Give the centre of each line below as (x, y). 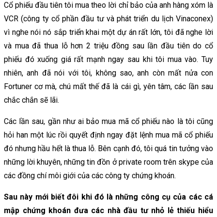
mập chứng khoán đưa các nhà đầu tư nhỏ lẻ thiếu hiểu (108, 210)
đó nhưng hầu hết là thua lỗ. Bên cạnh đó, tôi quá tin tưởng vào (108, 148)
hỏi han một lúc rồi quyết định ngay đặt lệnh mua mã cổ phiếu (108, 135)
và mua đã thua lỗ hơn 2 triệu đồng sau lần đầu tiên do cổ (108, 46)
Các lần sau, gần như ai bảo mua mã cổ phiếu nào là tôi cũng (108, 121)
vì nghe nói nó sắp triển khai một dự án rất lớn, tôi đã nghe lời (108, 32)
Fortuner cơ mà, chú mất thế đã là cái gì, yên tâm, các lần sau (108, 86)
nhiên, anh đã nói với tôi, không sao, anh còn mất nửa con (108, 73)
